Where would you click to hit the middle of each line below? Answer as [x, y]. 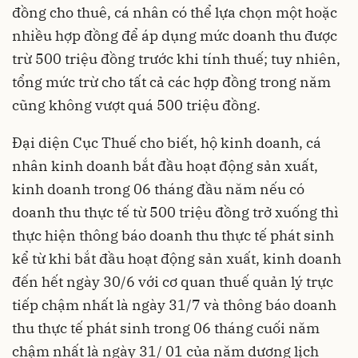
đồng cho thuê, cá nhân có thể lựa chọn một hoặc [175, 13]
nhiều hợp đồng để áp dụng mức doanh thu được [175, 36]
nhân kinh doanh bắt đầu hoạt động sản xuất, [165, 166]
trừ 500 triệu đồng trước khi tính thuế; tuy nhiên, [176, 59]
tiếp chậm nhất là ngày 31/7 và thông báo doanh [174, 305]
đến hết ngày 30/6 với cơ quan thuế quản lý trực [173, 282]
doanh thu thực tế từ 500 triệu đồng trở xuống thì [175, 213]
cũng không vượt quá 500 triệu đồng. [136, 105]
